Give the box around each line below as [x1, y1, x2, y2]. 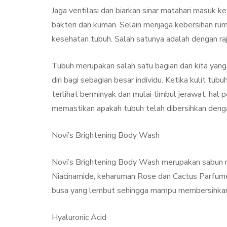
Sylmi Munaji [158, 48, 198, 58]
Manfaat [143, 24, 187, 37]
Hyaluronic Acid [52, 211, 106, 223]
